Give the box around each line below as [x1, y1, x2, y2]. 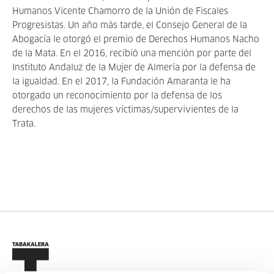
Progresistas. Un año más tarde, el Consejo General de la [12, 21, 247, 30]
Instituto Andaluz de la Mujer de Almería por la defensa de [12, 64, 256, 72]
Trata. [12, 120, 35, 128]
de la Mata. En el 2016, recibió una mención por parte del [12, 50, 251, 58]
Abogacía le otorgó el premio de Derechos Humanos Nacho [12, 35, 259, 44]
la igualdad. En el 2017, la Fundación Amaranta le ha [12, 78, 231, 86]
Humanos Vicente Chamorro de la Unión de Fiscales [12, 7, 228, 16]
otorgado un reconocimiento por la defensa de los [12, 92, 222, 100]
